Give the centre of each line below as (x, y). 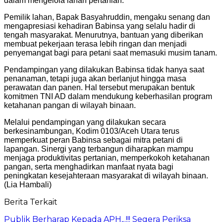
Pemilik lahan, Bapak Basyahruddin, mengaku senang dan (107, 17)
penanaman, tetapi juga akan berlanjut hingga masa (95, 78)
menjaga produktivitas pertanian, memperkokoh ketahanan (107, 158)
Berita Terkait (31, 202)
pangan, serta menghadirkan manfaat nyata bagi (89, 166)
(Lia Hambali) (28, 184)
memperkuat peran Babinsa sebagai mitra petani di (93, 140)
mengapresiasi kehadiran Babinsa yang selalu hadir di (100, 26)
